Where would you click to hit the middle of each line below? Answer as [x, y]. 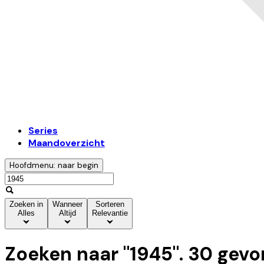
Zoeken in [26, 204]
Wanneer [67, 204]
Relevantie [110, 213]
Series [43, 131]
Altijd [67, 213]
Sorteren [110, 204]
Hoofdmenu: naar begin [54, 166]
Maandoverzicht [67, 143]
